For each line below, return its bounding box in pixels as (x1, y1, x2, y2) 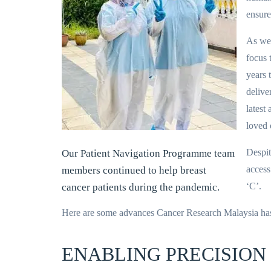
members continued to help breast (62, 165, 206, 176)
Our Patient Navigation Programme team (62, 148, 235, 159)
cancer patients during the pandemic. (62, 181, 220, 193)
